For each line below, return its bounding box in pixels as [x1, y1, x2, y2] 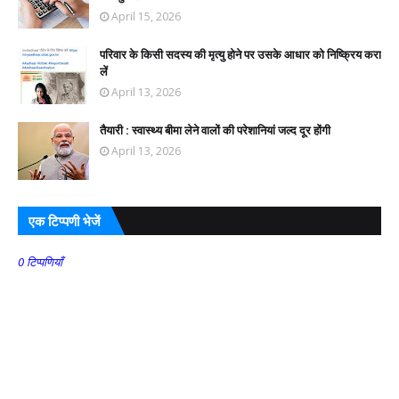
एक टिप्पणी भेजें [28, 211, 101, 230]
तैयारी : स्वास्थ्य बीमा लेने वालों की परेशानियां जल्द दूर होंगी [100, 121, 330, 138]
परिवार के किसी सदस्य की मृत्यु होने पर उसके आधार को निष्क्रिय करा [100, 45, 381, 62]
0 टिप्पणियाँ [18, 253, 62, 270]
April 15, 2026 [111, 8, 181, 24]
